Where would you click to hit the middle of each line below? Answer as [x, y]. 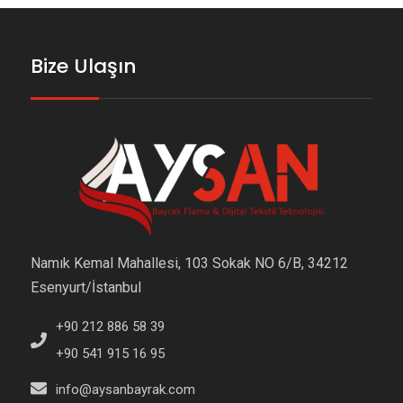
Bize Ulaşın [83, 67]
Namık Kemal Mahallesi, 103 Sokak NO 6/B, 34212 [189, 264]
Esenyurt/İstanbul [85, 288]
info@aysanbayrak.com [125, 390]
